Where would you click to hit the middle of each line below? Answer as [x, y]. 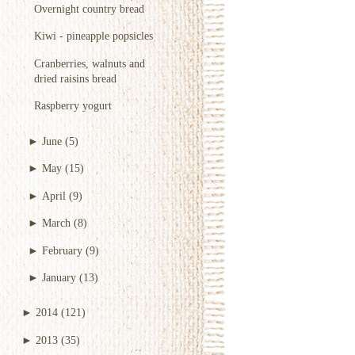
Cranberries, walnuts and [90, 63]
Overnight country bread [89, 8]
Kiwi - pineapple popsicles [94, 36]
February [62, 250]
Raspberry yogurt [73, 106]
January [59, 278]
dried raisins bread [75, 78]
